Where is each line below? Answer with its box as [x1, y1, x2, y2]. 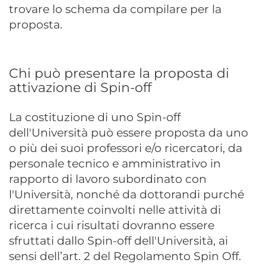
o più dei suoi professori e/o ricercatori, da [9, 141, 242, 155]
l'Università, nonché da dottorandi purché [9, 188, 244, 201]
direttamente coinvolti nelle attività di [9, 203, 221, 217]
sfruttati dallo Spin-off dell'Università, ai [9, 234, 228, 248]
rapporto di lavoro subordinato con [9, 172, 207, 186]
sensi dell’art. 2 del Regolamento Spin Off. [9, 249, 241, 263]
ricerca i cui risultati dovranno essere [9, 218, 214, 232]
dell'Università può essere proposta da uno [9, 126, 248, 140]
